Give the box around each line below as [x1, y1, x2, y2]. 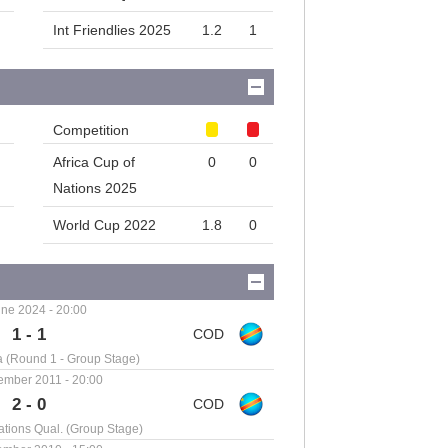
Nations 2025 [53, 180, 138, 197]
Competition [53, 122, 130, 139]
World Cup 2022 [53, 217, 157, 234]
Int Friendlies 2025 [53, 22, 172, 39]
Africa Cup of [53, 154, 136, 171]
